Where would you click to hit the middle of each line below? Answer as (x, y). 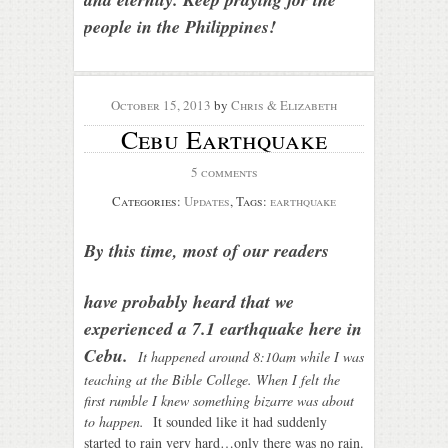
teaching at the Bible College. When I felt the (212, 379)
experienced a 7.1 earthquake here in (223, 328)
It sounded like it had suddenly (238, 421)
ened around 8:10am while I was (271, 356)
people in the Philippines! (183, 26)
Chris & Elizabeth (284, 104)
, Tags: (250, 200)
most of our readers (256, 250)
